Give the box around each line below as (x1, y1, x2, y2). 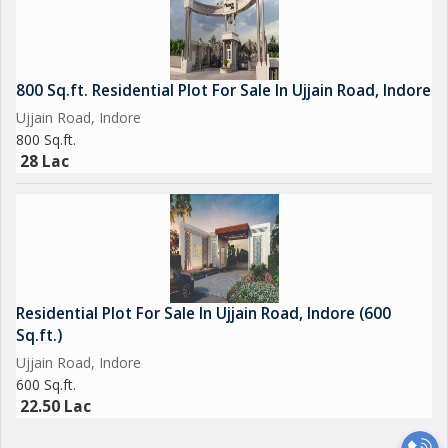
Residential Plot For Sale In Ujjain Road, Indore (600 (16, 303, 391, 324)
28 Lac (20, 151, 69, 172)
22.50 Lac (20, 396, 91, 417)
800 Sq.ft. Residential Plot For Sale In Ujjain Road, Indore (16, 80, 431, 101)
